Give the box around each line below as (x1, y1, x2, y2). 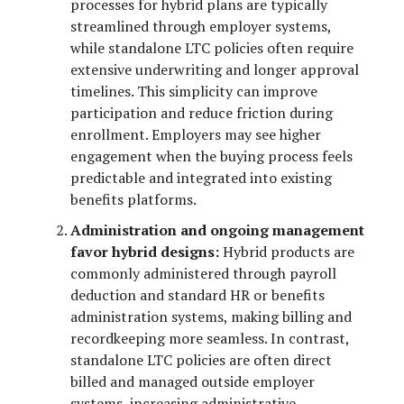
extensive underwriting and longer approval (70, 59, 359, 79)
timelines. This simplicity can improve (70, 80, 317, 101)
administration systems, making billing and (70, 306, 352, 326)
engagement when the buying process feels (70, 145, 353, 166)
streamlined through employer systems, (70, 15, 331, 36)
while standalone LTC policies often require (70, 37, 353, 58)
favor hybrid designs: (70, 241, 219, 262)
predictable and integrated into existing (70, 167, 332, 188)
